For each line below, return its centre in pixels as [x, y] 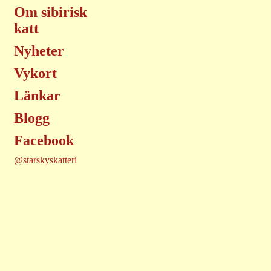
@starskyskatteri [45, 160]
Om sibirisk [51, 12]
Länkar [37, 96]
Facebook [44, 140]
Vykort [35, 73]
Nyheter [39, 51]
